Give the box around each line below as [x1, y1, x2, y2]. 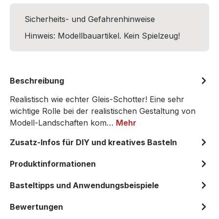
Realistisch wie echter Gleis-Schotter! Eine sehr [10, 94, 184, 104]
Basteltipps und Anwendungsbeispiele [10, 180, 159, 190]
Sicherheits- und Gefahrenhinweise [24, 14, 155, 24]
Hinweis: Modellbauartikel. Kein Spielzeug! [24, 31, 180, 41]
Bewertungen [10, 202, 63, 212]
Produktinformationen [10, 159, 96, 169]
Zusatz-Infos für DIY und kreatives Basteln [10, 137, 177, 147]
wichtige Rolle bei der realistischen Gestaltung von [10, 106, 196, 116]
